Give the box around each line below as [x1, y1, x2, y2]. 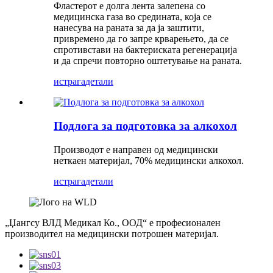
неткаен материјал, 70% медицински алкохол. [54, 155, 244, 166]
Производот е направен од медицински [54, 144, 218, 155]
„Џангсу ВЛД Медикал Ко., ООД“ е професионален [5, 217, 221, 228]
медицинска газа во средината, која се [54, 12, 211, 23]
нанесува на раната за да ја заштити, [54, 23, 204, 34]
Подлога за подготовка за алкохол [54, 119, 237, 132]
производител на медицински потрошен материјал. [5, 228, 219, 239]
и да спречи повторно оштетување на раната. [54, 55, 242, 66]
